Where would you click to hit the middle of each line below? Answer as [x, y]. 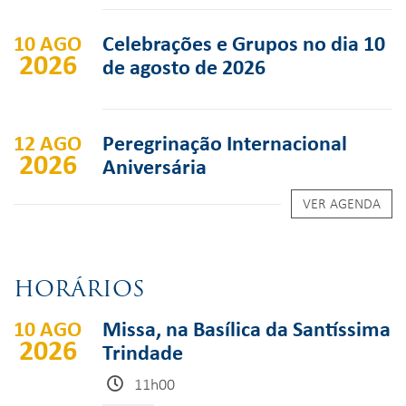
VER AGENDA [342, 203]
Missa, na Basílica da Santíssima [246, 328]
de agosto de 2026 [184, 66]
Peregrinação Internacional [225, 142]
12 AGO [48, 142]
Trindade [143, 352]
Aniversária [155, 166]
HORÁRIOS [79, 289]
